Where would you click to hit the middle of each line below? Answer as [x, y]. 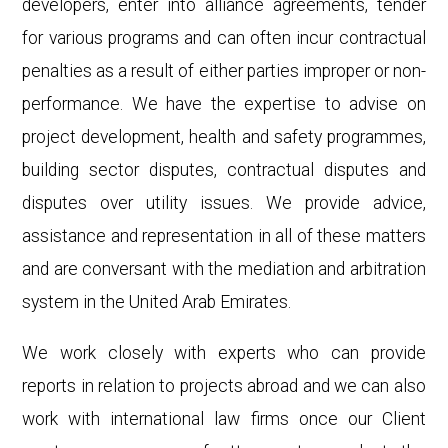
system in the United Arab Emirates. [157, 302]
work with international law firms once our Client [224, 418]
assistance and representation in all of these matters [224, 236]
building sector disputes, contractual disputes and [224, 170]
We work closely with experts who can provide [224, 352]
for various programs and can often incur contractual [224, 38]
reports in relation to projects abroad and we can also [224, 385]
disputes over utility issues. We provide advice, [224, 203]
